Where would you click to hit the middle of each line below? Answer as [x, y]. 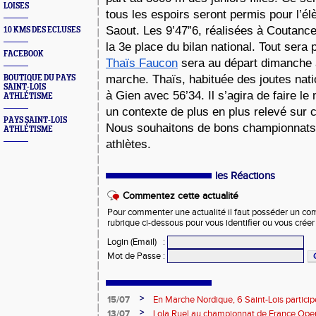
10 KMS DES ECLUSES [42, 30]
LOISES [16, 6]
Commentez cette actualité [181, 196]
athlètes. [130, 144]
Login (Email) [132, 242]
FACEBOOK [24, 54]
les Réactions [245, 176]
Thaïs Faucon [142, 63]
